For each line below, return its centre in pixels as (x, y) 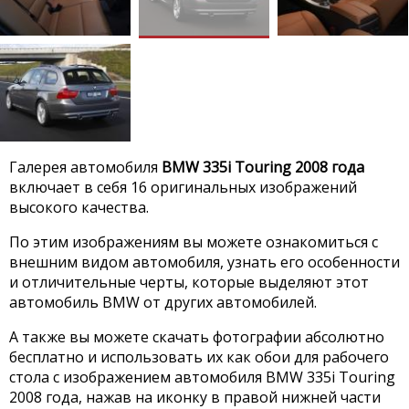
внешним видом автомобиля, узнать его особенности (204, 262)
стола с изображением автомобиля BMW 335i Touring (202, 377)
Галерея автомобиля (85, 167)
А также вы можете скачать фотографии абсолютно (197, 336)
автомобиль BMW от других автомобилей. (163, 302)
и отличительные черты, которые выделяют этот (189, 282)
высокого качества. (79, 207)
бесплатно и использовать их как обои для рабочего (199, 357)
